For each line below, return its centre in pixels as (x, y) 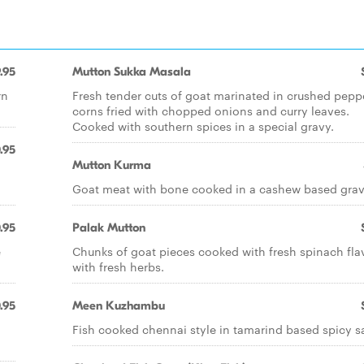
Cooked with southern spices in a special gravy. (203, 126)
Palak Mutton (109, 227)
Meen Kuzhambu (119, 305)
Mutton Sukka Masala (132, 71)
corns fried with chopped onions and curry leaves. (211, 110)
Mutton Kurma (112, 165)
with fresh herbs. (118, 266)
